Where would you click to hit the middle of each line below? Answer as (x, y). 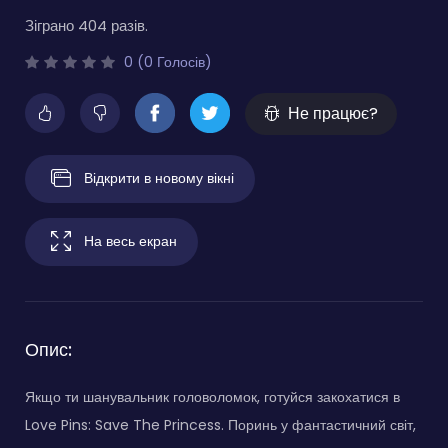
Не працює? (333, 113)
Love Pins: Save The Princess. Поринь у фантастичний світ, (220, 424)
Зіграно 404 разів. (86, 25)
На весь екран (130, 240)
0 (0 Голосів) (166, 61)
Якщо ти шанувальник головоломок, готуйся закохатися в (212, 396)
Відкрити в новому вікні (159, 177)
